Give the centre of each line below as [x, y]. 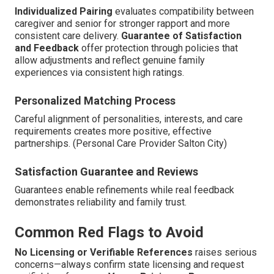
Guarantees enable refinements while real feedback [124, 190]
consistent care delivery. [68, 35]
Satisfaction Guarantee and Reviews [106, 171]
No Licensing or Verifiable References [104, 252]
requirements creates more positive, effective [113, 131]
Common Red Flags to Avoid [109, 232]
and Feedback [47, 48]
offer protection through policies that [158, 48]
